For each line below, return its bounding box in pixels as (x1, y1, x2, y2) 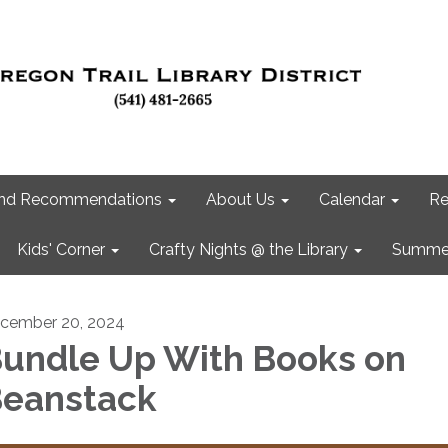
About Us (206, 190, 275, 209)
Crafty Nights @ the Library (149, 240, 348, 259)
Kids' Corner (17, 240, 105, 259)
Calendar (319, 190, 385, 209)
